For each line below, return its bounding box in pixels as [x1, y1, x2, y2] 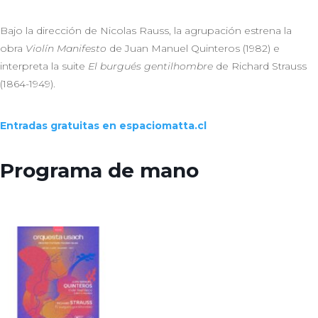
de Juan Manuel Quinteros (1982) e [106, 42, 280, 55]
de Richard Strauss [213, 60, 307, 72]
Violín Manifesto [26, 42, 106, 55]
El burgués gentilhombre [88, 60, 213, 72]
